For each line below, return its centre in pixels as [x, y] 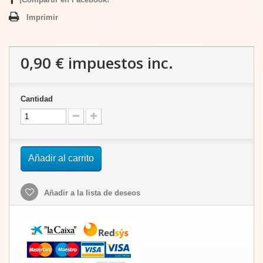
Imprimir [42, 17]
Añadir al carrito [61, 158]
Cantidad [37, 99]
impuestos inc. [119, 63]
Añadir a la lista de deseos [91, 193]
